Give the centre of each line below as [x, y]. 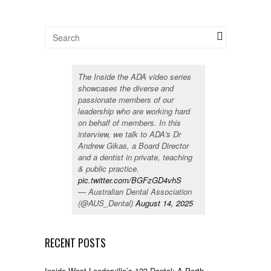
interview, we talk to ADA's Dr [129, 134]
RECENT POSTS [75, 243]
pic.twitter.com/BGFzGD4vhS [130, 180]
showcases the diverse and [126, 88]
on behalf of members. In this [129, 123]
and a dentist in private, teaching [135, 157]
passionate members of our [126, 100]
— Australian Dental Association [135, 192]
